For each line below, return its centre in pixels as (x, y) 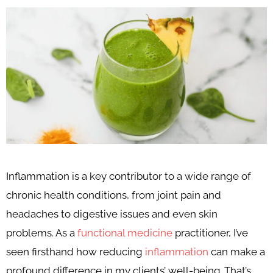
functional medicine (125, 232)
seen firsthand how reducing (76, 251)
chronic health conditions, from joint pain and (114, 195)
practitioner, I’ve (210, 232)
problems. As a (42, 232)
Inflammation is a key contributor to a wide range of (129, 176)
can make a (237, 251)
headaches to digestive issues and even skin (112, 214)
